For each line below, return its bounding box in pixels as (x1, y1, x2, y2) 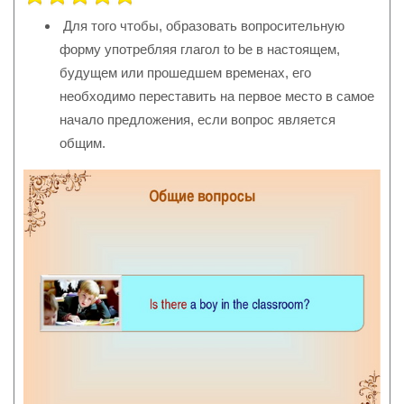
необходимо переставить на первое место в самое (60, 88, 374, 105)
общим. (60, 135, 106, 151)
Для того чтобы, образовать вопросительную (60, 18, 344, 34)
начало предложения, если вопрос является (60, 112, 335, 128)
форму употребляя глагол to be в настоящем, (60, 41, 340, 58)
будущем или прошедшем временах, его (60, 65, 311, 81)
